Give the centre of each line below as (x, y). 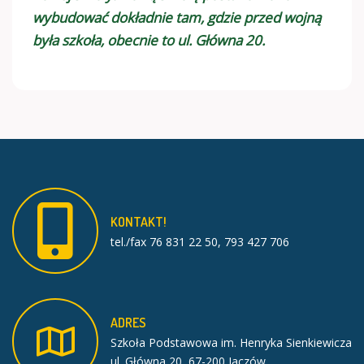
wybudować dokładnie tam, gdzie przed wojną (177, 17)
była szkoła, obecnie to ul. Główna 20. (149, 40)
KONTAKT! (139, 221)
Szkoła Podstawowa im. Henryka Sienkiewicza (231, 342)
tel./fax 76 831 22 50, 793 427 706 (200, 241)
